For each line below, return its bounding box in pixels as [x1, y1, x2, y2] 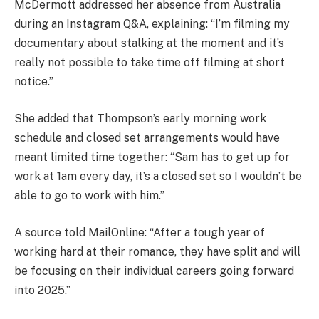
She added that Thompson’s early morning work [14, 112, 266, 126]
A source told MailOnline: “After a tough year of [14, 225, 265, 239]
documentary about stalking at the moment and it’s [14, 36, 284, 51]
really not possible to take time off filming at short [14, 56, 285, 70]
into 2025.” [14, 283, 70, 297]
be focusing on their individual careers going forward [14, 263, 294, 278]
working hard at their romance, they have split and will [14, 244, 300, 258]
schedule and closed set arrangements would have [14, 131, 280, 145]
